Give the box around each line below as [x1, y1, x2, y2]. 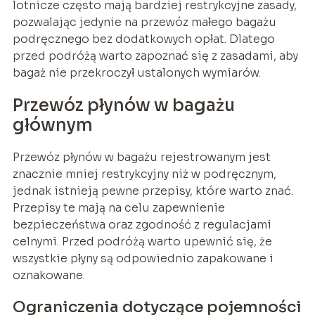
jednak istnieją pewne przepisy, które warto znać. [12, 184, 293, 199]
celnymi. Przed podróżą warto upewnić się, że [12, 234, 272, 250]
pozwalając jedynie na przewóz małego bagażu [12, 15, 276, 30]
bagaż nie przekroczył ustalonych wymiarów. [12, 65, 261, 81]
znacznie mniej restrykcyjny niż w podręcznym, [12, 167, 276, 182]
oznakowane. [12, 268, 85, 283]
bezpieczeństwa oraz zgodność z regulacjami [12, 217, 271, 233]
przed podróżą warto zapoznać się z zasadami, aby [12, 49, 298, 64]
